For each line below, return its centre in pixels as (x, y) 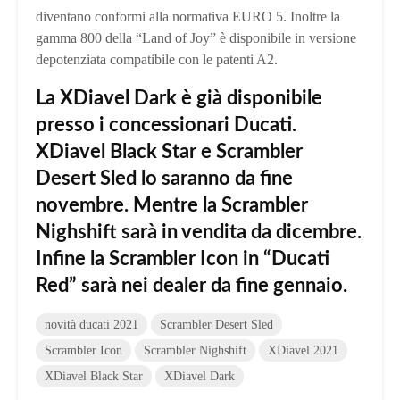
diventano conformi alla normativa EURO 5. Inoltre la (188, 16)
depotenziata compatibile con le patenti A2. (157, 59)
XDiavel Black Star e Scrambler (169, 151)
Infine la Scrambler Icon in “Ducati (183, 258)
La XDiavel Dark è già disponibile (179, 98)
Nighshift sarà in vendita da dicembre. (199, 232)
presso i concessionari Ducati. (166, 125)
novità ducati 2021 (92, 324)
